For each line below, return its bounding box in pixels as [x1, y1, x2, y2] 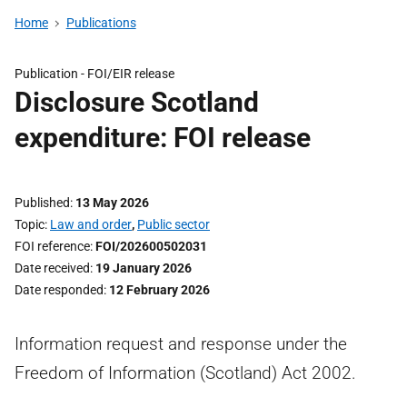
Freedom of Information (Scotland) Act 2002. [15, 362, 356, 383]
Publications [65, 15, 136, 30]
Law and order [50, 217, 132, 232]
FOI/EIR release [87, 66, 174, 81]
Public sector [137, 217, 210, 232]
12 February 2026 [109, 283, 210, 297]
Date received [15, 261, 90, 275]
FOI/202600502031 [95, 239, 207, 253]
